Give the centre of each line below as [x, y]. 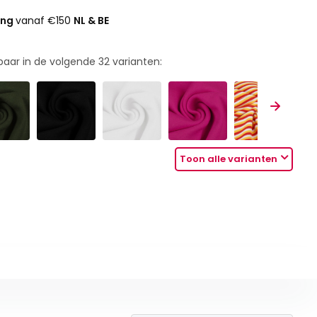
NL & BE [92, 21]
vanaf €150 [45, 21]
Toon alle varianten [229, 159]
